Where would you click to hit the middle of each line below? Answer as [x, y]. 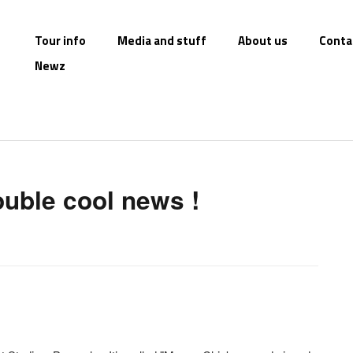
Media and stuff [162, 41]
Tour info [60, 41]
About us [263, 41]
